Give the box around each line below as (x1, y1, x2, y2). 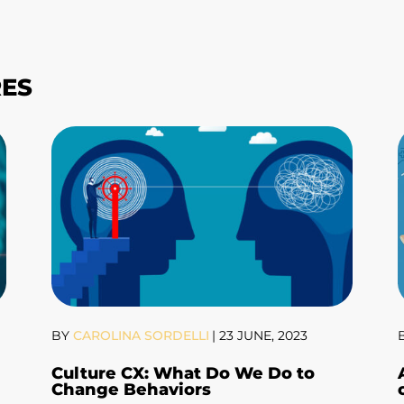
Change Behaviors (51, 380, 212, 400)
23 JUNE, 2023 (219, 327, 308, 344)
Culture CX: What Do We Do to (51, 363, 316, 384)
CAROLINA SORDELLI (69, 327, 210, 344)
